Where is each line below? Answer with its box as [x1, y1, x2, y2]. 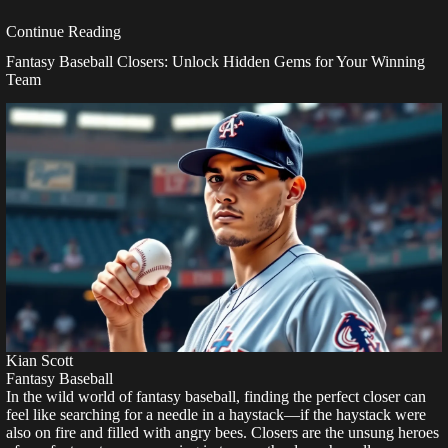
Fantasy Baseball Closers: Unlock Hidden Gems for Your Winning [6, 52, 425, 70]
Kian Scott [6, 352, 73, 370]
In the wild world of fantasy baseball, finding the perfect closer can [6, 388, 426, 406]
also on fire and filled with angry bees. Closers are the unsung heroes [6, 424, 439, 442]
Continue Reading [6, 22, 121, 40]
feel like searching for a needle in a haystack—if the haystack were [6, 406, 426, 424]
